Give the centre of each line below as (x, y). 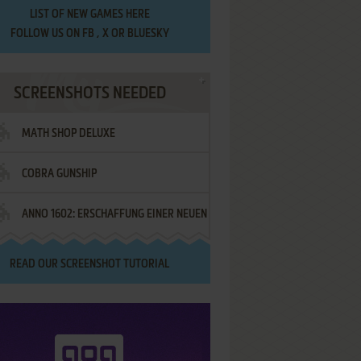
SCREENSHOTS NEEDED (89, 94)
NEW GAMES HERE (108, 15)
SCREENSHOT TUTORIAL (115, 264)
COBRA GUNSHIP (59, 174)
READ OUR (35, 264)
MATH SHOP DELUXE (68, 134)
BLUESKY (148, 34)
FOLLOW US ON (46, 34)
